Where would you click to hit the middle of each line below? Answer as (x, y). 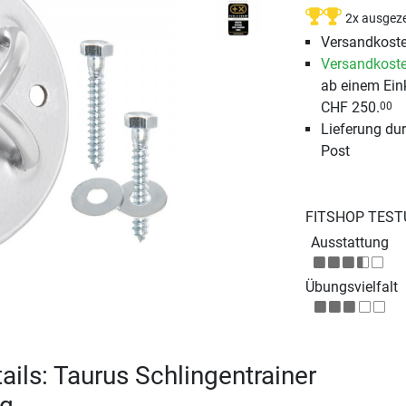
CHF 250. (351, 108)
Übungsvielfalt (351, 287)
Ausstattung (350, 243)
